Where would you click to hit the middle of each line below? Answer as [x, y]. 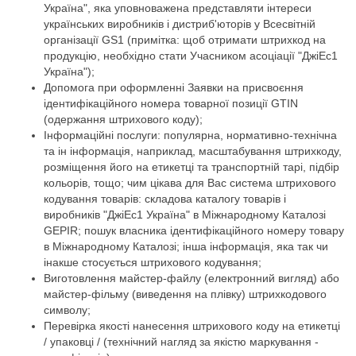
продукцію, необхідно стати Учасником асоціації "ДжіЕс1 [191, 55]
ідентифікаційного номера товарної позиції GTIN [171, 103]
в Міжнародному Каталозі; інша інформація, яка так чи [186, 246]
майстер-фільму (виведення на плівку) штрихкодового [185, 294]
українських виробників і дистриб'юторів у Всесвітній [180, 23]
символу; [67, 310]
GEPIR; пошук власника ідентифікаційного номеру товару [194, 230]
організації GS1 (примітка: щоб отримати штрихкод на [185, 39]
